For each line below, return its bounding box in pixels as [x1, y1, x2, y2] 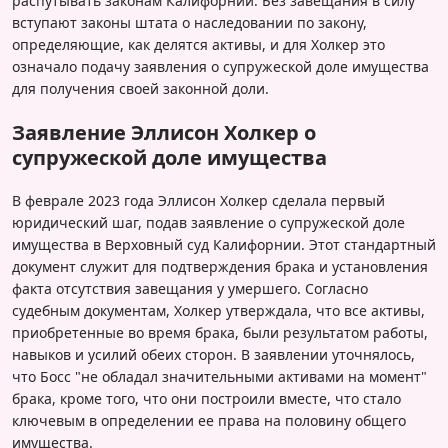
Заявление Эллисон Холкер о [12, 119, 316, 147]
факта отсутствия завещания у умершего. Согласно [12, 279, 368, 299]
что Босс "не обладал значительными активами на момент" [12, 367, 427, 387]
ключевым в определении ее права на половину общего [12, 411, 406, 431]
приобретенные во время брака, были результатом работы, [12, 323, 428, 343]
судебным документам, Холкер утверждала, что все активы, [12, 301, 425, 321]
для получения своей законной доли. [12, 79, 269, 99]
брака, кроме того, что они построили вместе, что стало [12, 389, 401, 409]
